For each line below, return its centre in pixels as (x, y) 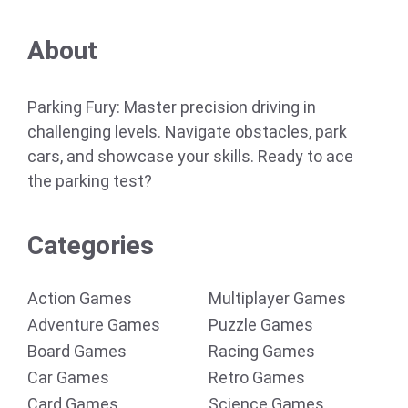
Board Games (77, 351)
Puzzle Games (261, 325)
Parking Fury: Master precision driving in (172, 107)
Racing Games (262, 351)
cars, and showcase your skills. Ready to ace (190, 156)
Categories (91, 245)
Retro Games (257, 377)
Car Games (68, 377)
